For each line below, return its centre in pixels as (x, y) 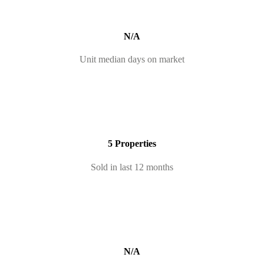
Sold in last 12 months (132, 167)
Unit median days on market (132, 60)
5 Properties (132, 144)
